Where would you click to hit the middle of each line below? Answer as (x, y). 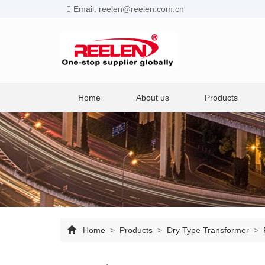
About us (153, 98)
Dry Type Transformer (208, 230)
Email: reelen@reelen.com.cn (127, 9)
